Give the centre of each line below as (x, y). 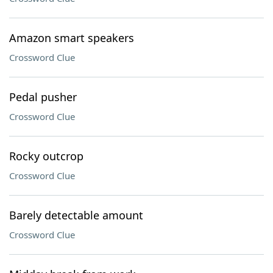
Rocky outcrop (46, 156)
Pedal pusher (43, 97)
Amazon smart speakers (72, 38)
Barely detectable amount (76, 215)
